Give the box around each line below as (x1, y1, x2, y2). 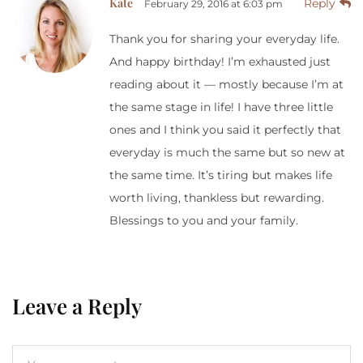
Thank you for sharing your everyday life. (109, 31, 340, 46)
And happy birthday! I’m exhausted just (109, 53, 331, 69)
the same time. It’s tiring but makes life (109, 167, 332, 182)
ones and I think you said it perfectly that (109, 122, 341, 137)
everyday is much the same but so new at (109, 144, 345, 160)
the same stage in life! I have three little (109, 99, 333, 114)
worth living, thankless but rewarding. (109, 190, 324, 205)
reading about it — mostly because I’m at (109, 76, 344, 92)
